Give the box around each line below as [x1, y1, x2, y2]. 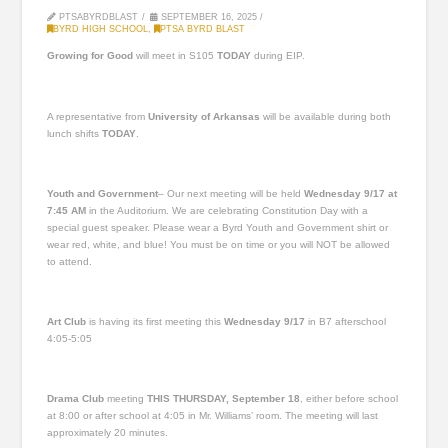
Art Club [47, 316, 87, 328]
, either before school [300, 393, 399, 405]
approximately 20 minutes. [47, 427, 169, 439]
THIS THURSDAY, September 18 [147, 393, 301, 405]
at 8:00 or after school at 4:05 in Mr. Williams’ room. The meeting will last [47, 410, 379, 422]
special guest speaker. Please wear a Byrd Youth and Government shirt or [47, 221, 389, 233]
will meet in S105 [133, 50, 215, 62]
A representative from [47, 110, 149, 122]
